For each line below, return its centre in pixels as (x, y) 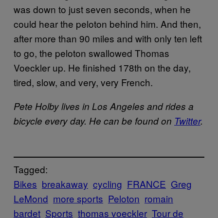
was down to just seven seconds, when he (102, 9)
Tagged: (31, 169)
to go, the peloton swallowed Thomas (91, 53)
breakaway (65, 184)
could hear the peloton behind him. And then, (107, 23)
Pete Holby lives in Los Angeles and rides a (104, 106)
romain (159, 199)
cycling (108, 184)
